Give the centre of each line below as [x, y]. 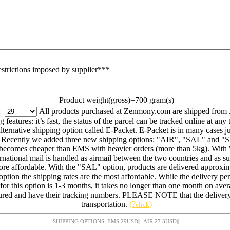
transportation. [105, 204]
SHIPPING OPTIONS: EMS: [114, 222]
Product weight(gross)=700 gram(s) [116, 100]
